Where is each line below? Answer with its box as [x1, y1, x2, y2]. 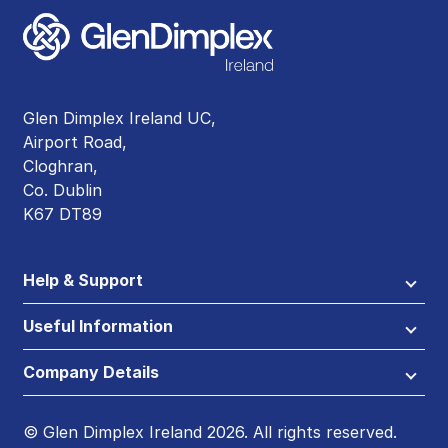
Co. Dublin [23, 180, 102, 200]
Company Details [23, 362, 159, 382]
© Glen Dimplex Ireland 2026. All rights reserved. [23, 422, 397, 442]
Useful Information [23, 316, 173, 336]
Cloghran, [23, 156, 98, 176]
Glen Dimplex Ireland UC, [23, 108, 216, 128]
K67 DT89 [23, 204, 102, 224]
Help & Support [23, 270, 143, 290]
